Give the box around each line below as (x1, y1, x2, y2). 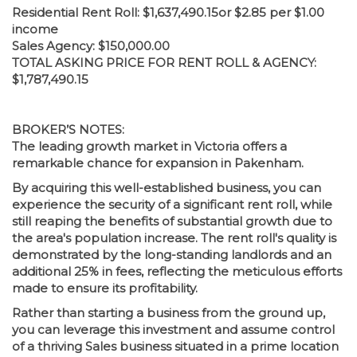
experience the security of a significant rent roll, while (12, 197, 332, 213)
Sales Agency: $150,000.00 (12, 38, 170, 54)
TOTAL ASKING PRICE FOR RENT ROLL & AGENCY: (12, 55, 316, 71)
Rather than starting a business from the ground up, (12, 305, 325, 321)
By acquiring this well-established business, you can (12, 180, 321, 196)
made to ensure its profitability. (12, 280, 198, 296)
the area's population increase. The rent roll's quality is (12, 230, 336, 246)
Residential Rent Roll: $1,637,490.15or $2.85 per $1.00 (12, 5, 324, 21)
